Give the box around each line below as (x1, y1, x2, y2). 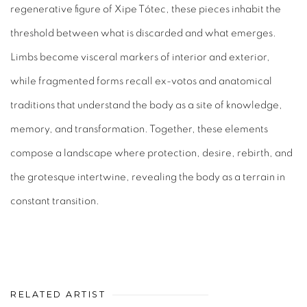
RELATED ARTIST (10, 289, 106, 300)
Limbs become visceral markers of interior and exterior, (10, 52, 270, 63)
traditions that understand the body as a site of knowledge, (10, 100, 282, 111)
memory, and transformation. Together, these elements (10, 124, 268, 135)
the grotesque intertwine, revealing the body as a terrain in (10, 172, 285, 183)
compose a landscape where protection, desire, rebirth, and (10, 148, 293, 159)
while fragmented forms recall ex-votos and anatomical (10, 76, 272, 87)
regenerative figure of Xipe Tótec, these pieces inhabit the (10, 4, 281, 15)
